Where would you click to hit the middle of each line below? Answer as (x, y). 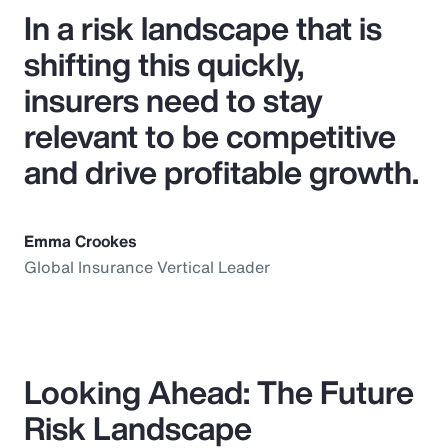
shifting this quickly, (164, 63)
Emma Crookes (80, 240)
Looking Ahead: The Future (219, 391)
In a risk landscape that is (203, 27)
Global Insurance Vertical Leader (147, 266)
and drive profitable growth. (221, 171)
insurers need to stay (173, 99)
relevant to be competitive (210, 135)
